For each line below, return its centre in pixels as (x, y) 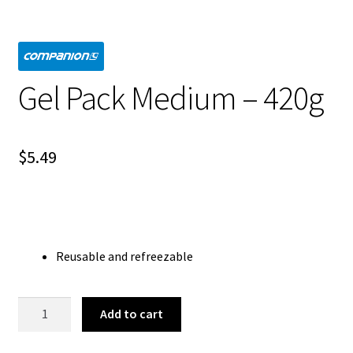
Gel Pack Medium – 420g (170, 97)
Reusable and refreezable (124, 256)
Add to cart (132, 314)
